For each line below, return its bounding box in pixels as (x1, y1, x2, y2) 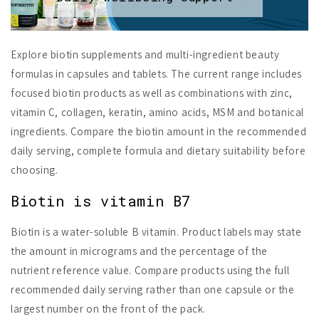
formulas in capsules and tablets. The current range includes (11, 67, 303, 81)
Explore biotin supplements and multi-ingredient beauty (11, 48, 280, 62)
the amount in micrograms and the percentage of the (11, 244, 268, 258)
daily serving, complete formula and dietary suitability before (11, 144, 306, 158)
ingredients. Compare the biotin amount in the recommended (11, 125, 307, 139)
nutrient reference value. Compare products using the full (11, 263, 290, 277)
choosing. (11, 163, 58, 177)
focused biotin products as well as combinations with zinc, (11, 86, 293, 100)
